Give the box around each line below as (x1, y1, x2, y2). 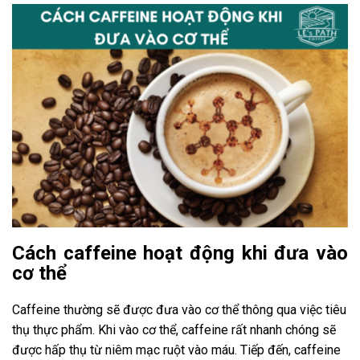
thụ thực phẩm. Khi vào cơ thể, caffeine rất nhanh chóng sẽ (12, 322, 336, 338)
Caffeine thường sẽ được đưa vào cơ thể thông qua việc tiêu (12, 302, 346, 318)
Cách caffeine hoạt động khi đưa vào (12, 242, 348, 265)
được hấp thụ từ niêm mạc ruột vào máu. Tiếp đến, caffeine (12, 342, 341, 358)
